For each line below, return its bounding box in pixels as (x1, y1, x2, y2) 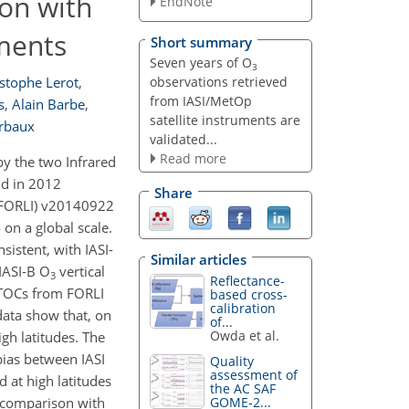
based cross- (210, 285, 288, 303)
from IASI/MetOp (149, 91, 252, 110)
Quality (210, 352, 255, 371)
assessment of (210, 366, 299, 384)
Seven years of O (149, 53, 252, 71)
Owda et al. (210, 326, 280, 344)
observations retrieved (149, 72, 288, 90)
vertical (56, 262, 105, 280)
